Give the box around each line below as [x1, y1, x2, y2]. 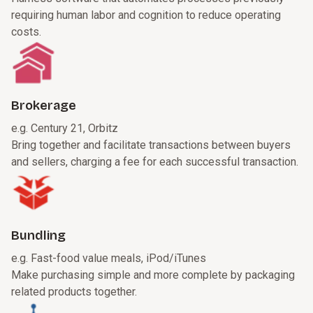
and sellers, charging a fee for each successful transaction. [11, 155, 298, 169]
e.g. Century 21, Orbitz [11, 122, 118, 136]
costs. [11, 25, 41, 39]
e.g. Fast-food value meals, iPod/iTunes [11, 252, 206, 265]
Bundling [11, 228, 66, 244]
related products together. [11, 285, 137, 299]
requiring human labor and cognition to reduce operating [11, 8, 281, 22]
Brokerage [11, 98, 76, 114]
